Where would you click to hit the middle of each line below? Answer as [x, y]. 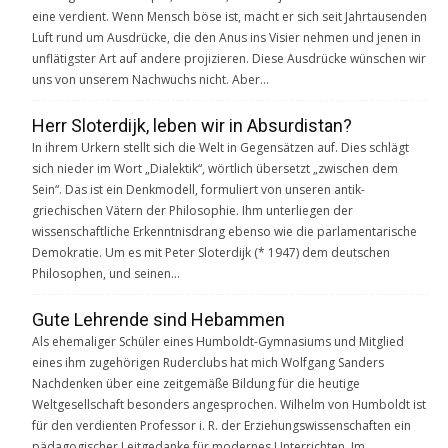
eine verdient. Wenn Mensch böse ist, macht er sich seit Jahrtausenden [229, 16]
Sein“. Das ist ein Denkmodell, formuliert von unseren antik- [198, 189]
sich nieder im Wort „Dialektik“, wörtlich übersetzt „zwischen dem [215, 168]
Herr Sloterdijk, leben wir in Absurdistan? [192, 125]
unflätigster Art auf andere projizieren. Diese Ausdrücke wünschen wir [229, 58]
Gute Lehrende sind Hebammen [158, 319]
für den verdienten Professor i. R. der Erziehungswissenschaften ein [221, 425]
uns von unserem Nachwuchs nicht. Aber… [150, 79]
